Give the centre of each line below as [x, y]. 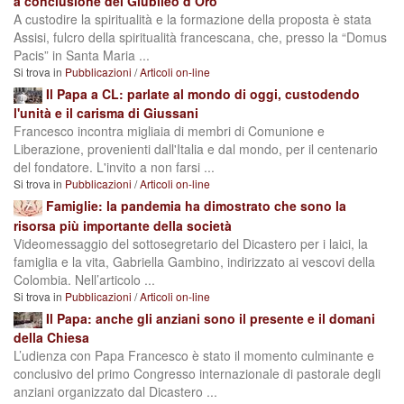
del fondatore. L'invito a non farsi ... [114, 167]
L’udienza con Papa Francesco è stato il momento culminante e [194, 355]
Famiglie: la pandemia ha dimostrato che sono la [196, 206]
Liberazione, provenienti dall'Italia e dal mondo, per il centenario [196, 149]
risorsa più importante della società [123, 225]
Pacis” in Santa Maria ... [82, 55]
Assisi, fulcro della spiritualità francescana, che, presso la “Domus [200, 37]
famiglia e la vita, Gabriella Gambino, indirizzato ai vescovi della [194, 261]
